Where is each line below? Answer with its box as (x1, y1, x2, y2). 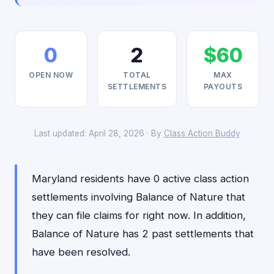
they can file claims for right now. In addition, (32, 209, 246, 221)
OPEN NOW (29, 70, 73, 80)
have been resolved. (32, 246, 130, 258)
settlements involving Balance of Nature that (32, 191, 245, 203)
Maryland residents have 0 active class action (32, 172, 249, 185)
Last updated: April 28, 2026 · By (34, 128, 164, 138)
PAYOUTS (203, 82, 243, 91)
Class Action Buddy (163, 128, 240, 138)
